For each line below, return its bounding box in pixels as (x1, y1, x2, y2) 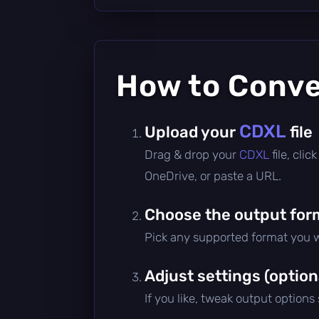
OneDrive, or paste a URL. (145, 168, 281, 183)
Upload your (145, 122, 239, 142)
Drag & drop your (145, 147, 239, 162)
